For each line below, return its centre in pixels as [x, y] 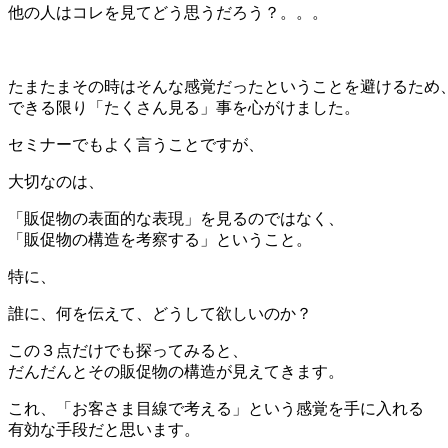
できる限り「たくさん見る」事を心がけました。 [184, 107]
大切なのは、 [56, 181]
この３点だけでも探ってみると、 [128, 350]
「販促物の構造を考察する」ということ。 [160, 239]
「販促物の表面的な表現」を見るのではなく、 [176, 218]
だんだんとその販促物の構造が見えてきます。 [176, 371]
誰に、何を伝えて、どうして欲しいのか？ [160, 313]
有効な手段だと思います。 [104, 429]
